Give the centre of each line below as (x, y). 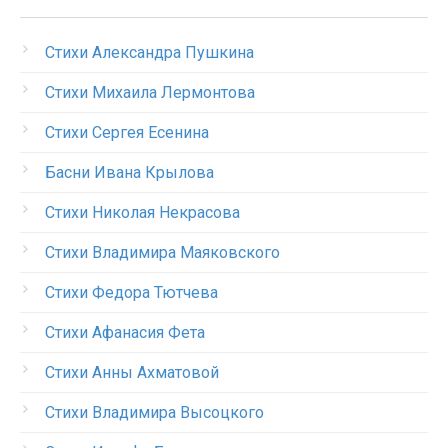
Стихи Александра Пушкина (149, 52)
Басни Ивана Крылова (129, 172)
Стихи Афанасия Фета (125, 332)
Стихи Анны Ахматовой (132, 372)
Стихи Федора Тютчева (131, 292)
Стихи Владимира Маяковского (162, 252)
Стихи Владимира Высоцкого (154, 412)
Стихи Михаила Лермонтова (150, 92)
